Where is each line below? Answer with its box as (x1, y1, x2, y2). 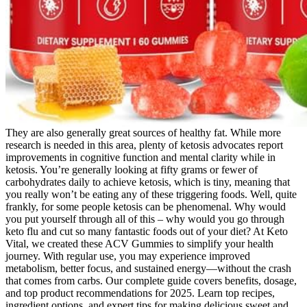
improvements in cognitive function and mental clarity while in (5, 151, 275, 164)
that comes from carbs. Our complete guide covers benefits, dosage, (5, 275, 297, 287)
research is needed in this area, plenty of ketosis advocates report (5, 139, 283, 151)
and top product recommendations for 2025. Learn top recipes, (5, 287, 275, 299)
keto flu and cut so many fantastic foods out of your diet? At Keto (5, 225, 288, 238)
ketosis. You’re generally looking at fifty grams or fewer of (5, 164, 258, 176)
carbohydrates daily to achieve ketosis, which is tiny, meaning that (5, 176, 290, 188)
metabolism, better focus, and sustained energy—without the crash (5, 262, 291, 275)
